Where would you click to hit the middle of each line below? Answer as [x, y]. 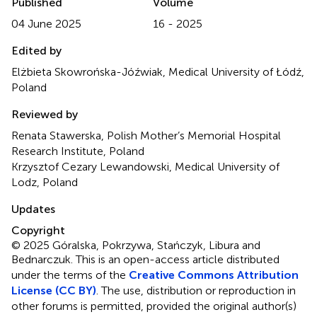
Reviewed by [45, 114]
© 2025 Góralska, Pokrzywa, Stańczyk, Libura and [136, 245]
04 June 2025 [46, 23]
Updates [33, 209]
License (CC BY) [54, 290]
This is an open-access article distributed [178, 259]
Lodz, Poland [45, 182]
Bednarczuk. [44, 259]
